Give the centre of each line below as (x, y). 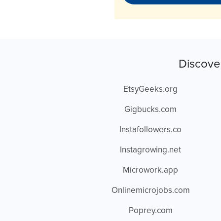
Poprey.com (150, 211)
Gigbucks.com (151, 110)
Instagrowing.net (151, 150)
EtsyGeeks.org (151, 90)
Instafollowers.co (151, 130)
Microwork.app (151, 170)
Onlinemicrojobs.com (150, 191)
